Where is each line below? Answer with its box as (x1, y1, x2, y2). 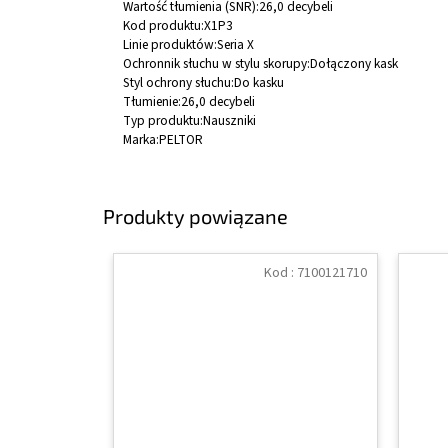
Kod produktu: (123, 16, 204, 36)
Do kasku (234, 73, 284, 93)
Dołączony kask (310, 54, 398, 74)
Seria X (217, 35, 254, 55)
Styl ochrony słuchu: (123, 73, 234, 93)
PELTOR (159, 130, 203, 150)
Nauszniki (203, 111, 256, 131)
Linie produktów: (123, 35, 217, 55)
